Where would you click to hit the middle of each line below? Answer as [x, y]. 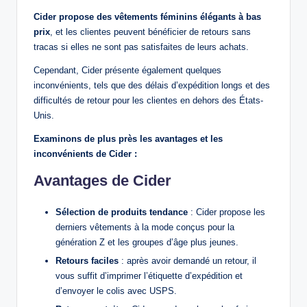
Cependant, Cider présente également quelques [127, 71]
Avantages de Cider [102, 181]
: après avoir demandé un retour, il [187, 261]
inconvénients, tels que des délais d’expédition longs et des [152, 86]
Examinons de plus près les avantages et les [128, 139]
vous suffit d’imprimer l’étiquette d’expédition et [149, 276]
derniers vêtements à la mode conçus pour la [145, 228]
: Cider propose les [226, 212]
